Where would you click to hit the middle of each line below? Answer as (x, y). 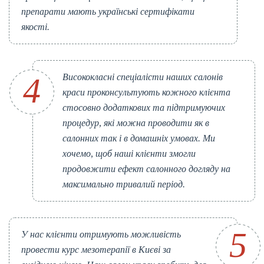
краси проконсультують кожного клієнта (146, 93)
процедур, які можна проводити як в (136, 123)
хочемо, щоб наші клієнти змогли (129, 154)
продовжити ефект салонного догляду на (146, 169)
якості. (35, 27)
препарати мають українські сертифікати (108, 12)
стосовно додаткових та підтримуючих (144, 108)
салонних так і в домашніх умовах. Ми (139, 138)
